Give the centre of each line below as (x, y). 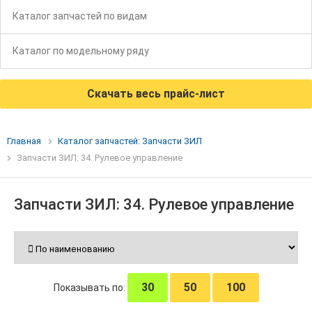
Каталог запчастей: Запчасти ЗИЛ (130, 141)
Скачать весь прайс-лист (156, 94)
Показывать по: (90, 288)
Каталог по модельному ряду (81, 51)
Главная (24, 141)
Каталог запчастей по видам (80, 16)
